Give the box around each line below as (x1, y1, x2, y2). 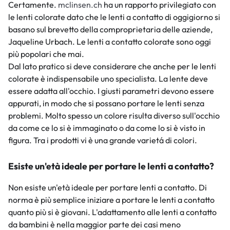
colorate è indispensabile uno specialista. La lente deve (8, 73, 208, 84)
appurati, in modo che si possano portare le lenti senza (8, 98, 204, 109)
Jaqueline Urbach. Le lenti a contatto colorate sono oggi (8, 36, 211, 47)
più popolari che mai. (8, 49, 84, 60)
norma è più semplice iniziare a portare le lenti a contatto (8, 194, 215, 205)
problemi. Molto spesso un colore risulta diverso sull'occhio (8, 110, 220, 121)
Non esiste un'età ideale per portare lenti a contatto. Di (8, 182, 207, 193)
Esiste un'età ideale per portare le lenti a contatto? (8, 160, 214, 172)
